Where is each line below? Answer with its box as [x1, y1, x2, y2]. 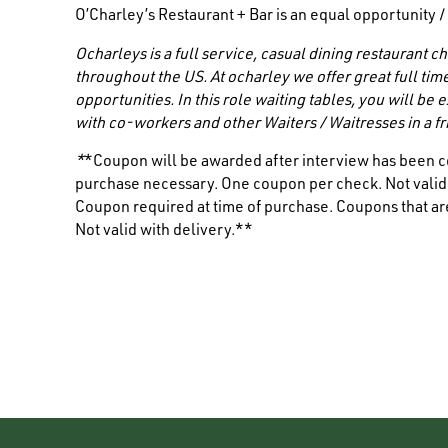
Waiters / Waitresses [263, 116, 408, 133]
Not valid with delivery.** [75, 224, 254, 241]
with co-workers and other [75, 116, 264, 133]
